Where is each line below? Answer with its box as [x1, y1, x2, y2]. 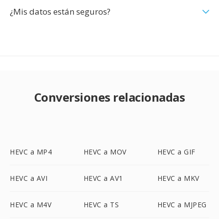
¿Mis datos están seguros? [10, 6, 110, 17]
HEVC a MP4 [10, 147, 52, 156]
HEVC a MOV [83, 147, 127, 156]
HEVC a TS [83, 200, 119, 209]
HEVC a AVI [10, 174, 47, 183]
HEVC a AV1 [83, 174, 123, 183]
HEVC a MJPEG [157, 200, 207, 209]
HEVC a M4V [10, 200, 51, 209]
